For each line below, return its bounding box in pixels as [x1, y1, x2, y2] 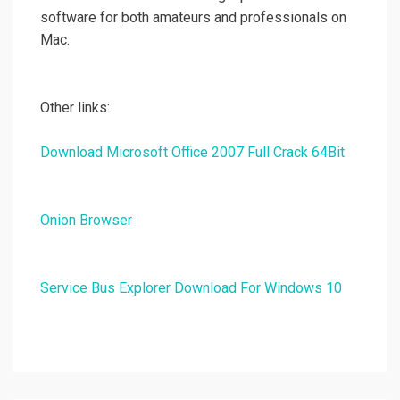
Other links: [40, 99, 110, 117]
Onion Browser [40, 212, 132, 229]
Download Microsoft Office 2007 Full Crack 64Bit [40, 144, 345, 162]
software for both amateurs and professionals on [40, 9, 346, 27]
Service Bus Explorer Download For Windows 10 [40, 279, 342, 297]
